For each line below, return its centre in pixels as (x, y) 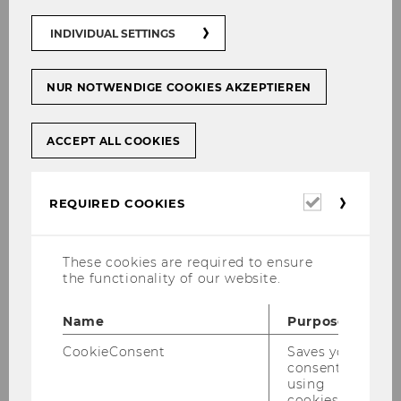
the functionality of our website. (172, 279)
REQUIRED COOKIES (117, 204)
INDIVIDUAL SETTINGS (113, 34)
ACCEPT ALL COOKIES (114, 141)
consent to (324, 368)
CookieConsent (114, 352)
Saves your (324, 352)
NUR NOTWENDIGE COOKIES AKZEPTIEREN (179, 88)
